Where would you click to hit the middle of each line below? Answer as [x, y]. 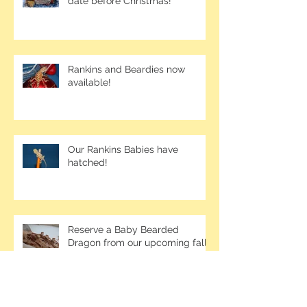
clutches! [88, 256]
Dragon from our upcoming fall [137, 243]
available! [89, 83]
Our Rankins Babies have [123, 150]
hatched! [88, 163]
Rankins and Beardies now [126, 70]
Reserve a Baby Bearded [123, 230]
